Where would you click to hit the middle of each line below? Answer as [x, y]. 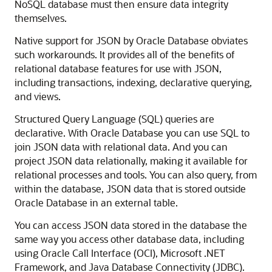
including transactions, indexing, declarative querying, [133, 82]
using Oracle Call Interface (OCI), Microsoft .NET [120, 253]
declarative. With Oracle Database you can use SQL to [132, 133]
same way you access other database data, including [129, 239]
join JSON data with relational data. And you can [121, 147]
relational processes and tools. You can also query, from [136, 175]
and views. [38, 96]
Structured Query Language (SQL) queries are [114, 119]
